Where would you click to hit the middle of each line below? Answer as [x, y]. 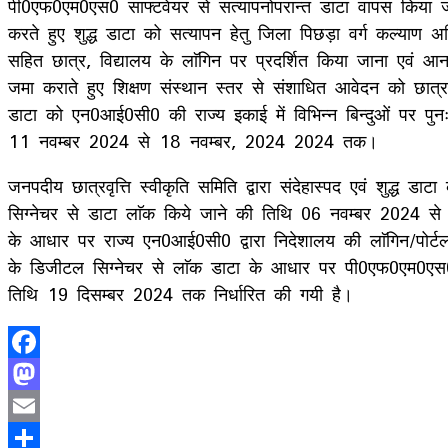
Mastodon [51, 405]
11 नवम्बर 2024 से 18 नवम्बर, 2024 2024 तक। [193, 140]
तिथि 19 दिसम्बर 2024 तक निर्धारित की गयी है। [180, 293]
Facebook [49, 373]
